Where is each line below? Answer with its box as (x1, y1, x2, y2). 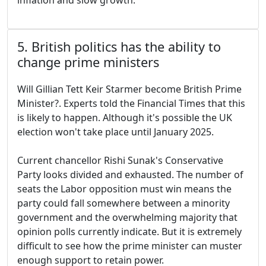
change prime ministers (17, 53, 159, 71)
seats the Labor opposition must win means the (17, 182, 232, 196)
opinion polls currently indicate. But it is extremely (17, 225, 242, 239)
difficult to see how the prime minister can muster (17, 239, 242, 253)
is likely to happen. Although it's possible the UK (17, 111, 232, 125)
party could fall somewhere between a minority (17, 197, 230, 210)
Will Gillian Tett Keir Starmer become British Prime (17, 83, 242, 96)
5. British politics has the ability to (17, 38, 221, 56)
